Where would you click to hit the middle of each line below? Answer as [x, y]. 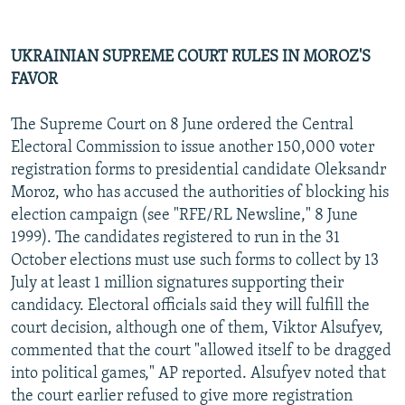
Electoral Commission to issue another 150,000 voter [193, 147]
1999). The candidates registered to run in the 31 [175, 238]
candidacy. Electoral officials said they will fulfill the [190, 306]
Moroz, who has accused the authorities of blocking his [200, 193]
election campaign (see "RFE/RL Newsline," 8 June [184, 215]
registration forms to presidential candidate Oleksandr [198, 170]
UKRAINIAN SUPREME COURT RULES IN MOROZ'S [191, 57]
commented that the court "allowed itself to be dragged [201, 351]
